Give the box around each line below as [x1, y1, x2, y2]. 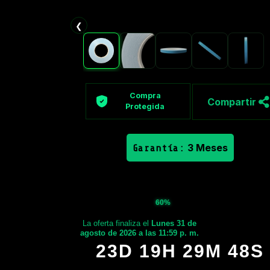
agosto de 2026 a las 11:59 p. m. [80, 228, 199, 237]
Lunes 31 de [151, 218, 197, 228]
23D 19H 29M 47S [96, 240, 265, 261]
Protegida [125, 102, 165, 111]
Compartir [207, 96, 259, 108]
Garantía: [132, 142, 185, 154]
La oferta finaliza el [83, 218, 152, 228]
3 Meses [184, 141, 228, 154]
